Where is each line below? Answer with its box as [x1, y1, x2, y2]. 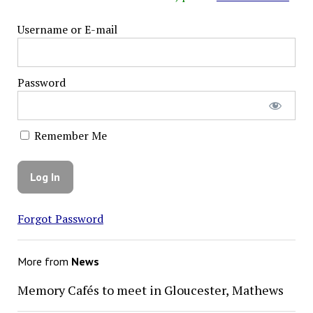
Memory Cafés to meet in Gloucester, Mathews [17, 282, 284, 299]
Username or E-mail [17, 21, 117, 37]
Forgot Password [17, 211, 103, 227]
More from [17, 254, 71, 269]
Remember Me [31, 127, 107, 143]
